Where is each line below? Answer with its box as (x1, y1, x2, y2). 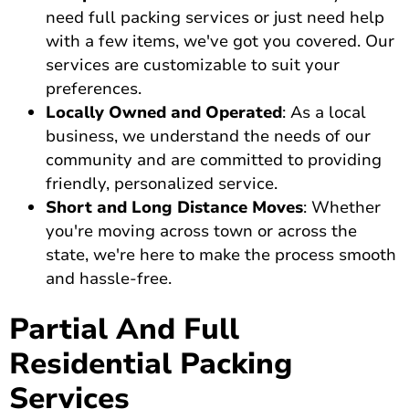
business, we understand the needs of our (46, 125, 371, 148)
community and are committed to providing (46, 149, 382, 172)
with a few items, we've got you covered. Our (46, 30, 394, 53)
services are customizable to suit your (46, 54, 340, 77)
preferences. (46, 78, 142, 100)
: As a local (282, 101, 366, 124)
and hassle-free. (46, 267, 172, 290)
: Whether (303, 196, 381, 219)
